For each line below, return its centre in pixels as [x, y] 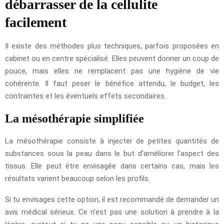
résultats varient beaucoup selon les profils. [77, 178]
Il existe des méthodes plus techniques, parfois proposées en [112, 46]
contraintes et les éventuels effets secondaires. [85, 96]
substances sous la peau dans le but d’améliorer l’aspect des [112, 153]
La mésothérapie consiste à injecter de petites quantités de [112, 141]
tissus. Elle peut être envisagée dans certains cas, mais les [112, 166]
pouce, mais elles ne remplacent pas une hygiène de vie [112, 71]
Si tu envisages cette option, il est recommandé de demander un [112, 199]
